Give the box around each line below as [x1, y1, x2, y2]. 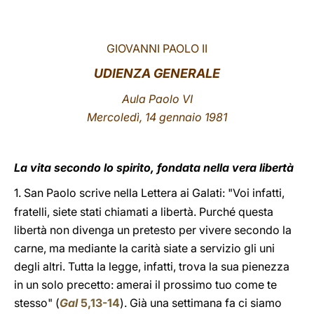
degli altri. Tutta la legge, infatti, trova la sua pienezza [14, 259, 289, 273]
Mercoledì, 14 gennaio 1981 [87, 110, 227, 124]
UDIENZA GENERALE [94, 66, 220, 81]
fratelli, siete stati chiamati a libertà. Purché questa [14, 205, 273, 219]
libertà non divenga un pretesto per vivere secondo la [14, 223, 292, 237]
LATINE [222, 17, 259, 30]
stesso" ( [14, 296, 60, 310]
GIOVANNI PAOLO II [107, 41, 207, 55]
